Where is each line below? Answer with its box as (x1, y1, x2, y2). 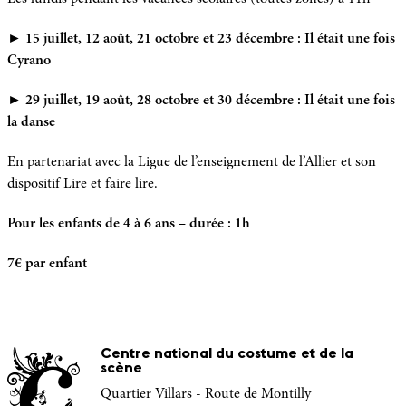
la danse (7, 114, 55, 130)
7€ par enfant (7, 256, 87, 271)
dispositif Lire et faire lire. (7, 176, 158, 191)
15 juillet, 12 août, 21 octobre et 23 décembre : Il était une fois (25, 31, 395, 46)
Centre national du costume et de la (101, 346, 353, 362)
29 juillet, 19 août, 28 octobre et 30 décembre (25, 92, 297, 108)
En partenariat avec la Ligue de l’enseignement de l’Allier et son (7, 154, 376, 169)
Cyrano (7, 53, 51, 68)
